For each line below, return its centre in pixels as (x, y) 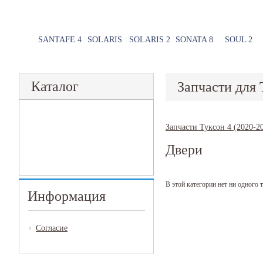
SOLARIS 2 (149, 39)
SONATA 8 (194, 39)
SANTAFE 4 (60, 39)
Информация (67, 196)
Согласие (52, 228)
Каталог (55, 86)
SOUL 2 (239, 39)
